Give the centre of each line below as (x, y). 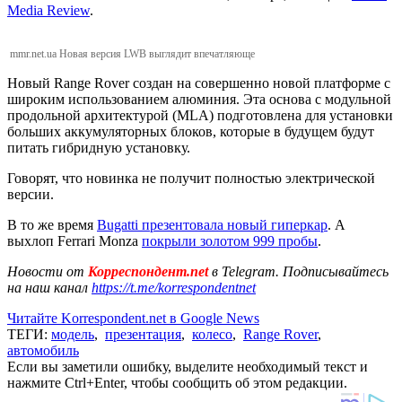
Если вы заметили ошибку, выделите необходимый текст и (188, 366)
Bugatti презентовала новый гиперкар (212, 224)
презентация (143, 334)
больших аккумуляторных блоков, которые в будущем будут (191, 131)
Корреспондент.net (148, 271)
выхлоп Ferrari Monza (74, 240)
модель (73, 334)
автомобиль (43, 350)
